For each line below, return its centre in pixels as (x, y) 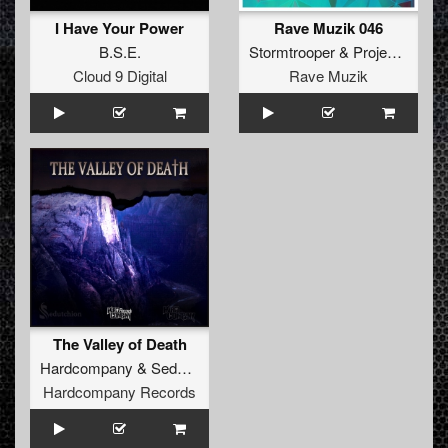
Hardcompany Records (119, 392)
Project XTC (370, 52)
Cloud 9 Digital (119, 76)
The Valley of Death (119, 344)
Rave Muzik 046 (328, 28)
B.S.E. (119, 52)
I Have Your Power (119, 28)
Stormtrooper (292, 52)
